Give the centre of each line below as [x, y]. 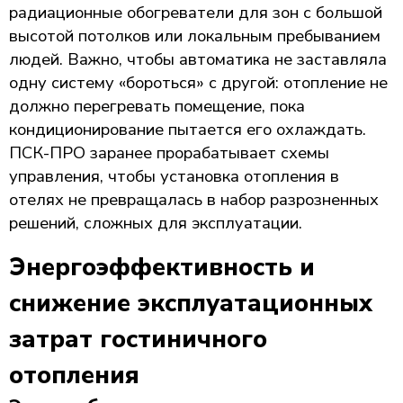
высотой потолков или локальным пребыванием [195, 36]
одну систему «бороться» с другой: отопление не [198, 82]
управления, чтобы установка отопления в [174, 176]
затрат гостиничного [138, 339]
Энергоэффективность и [162, 267]
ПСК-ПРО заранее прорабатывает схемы [169, 152]
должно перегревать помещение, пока [157, 106]
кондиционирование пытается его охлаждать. [188, 129]
